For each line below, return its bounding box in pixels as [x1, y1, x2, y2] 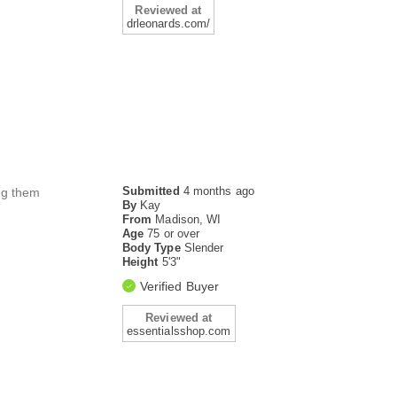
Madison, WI [155, 213, 222, 227]
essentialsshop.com [126, 324, 231, 339]
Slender [183, 241, 224, 255]
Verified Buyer [139, 279, 220, 294]
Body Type [121, 241, 184, 255]
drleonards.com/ [126, 17, 211, 31]
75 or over [147, 227, 200, 241]
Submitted [121, 184, 183, 198]
